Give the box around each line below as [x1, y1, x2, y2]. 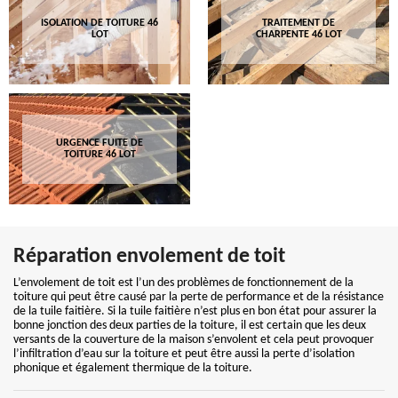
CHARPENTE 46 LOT [255, 28, 342, 40]
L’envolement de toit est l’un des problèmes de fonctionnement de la [13, 276, 354, 290]
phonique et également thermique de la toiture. [13, 362, 252, 375]
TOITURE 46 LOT [63, 148, 136, 160]
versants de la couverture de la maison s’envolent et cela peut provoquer [13, 333, 374, 346]
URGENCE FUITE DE [56, 137, 143, 148]
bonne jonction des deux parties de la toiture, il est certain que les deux [13, 319, 366, 332]
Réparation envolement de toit [13, 246, 285, 267]
